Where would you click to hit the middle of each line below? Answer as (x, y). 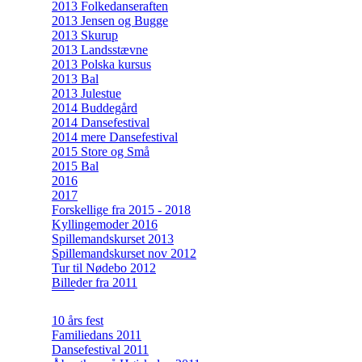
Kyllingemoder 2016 (105, 224)
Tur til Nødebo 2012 (104, 267)
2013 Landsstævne (100, 49)
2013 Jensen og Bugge (110, 20)
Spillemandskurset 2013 (113, 238)
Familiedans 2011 (97, 335)
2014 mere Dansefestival (115, 137)
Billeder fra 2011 (95, 282)
